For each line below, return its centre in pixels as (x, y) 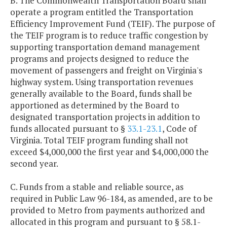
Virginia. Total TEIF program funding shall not (99, 140)
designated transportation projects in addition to (105, 117)
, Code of (179, 129)
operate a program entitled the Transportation (102, 12)
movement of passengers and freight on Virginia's (106, 70)
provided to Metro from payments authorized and (108, 210)
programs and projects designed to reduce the (100, 59)
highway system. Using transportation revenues (102, 82)
